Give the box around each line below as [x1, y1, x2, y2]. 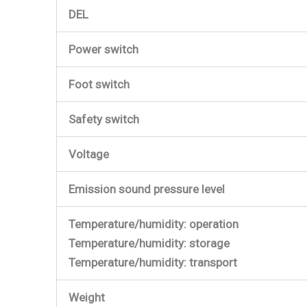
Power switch [69, 42, 138, 56]
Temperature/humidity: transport [69, 255, 237, 269]
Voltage [69, 147, 109, 161]
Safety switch [69, 112, 139, 126]
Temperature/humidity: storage [69, 236, 230, 250]
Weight [69, 290, 105, 304]
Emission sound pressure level [69, 182, 228, 196]
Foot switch [69, 77, 130, 91]
